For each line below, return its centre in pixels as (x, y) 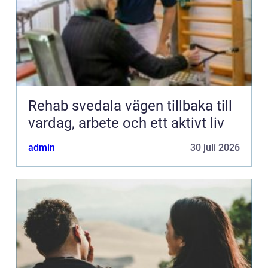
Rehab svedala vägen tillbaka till (77, 106)
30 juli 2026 (215, 148)
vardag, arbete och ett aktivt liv (126, 124)
